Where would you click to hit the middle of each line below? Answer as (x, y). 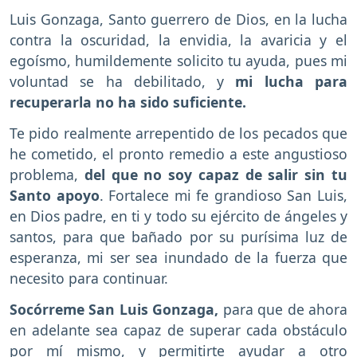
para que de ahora (283, 309)
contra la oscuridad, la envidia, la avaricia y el (178, 40)
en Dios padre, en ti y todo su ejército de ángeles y (178, 216)
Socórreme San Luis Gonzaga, (114, 309)
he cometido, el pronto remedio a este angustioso (178, 154)
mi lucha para (292, 82)
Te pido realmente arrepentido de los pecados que (178, 133)
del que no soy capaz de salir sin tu (216, 175)
